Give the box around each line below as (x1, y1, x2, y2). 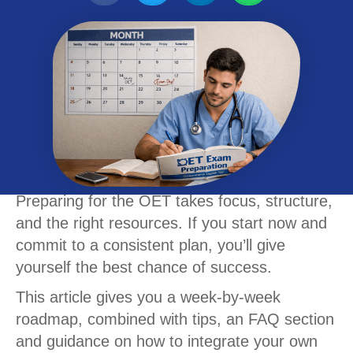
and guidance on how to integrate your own (16, 332, 318, 350)
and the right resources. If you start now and (16, 214, 327, 232)
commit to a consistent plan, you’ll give (16, 236, 285, 254)
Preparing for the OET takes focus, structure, (16, 191, 333, 210)
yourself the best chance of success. (16, 258, 277, 276)
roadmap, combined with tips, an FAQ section (16, 310, 334, 328)
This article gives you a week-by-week (16, 288, 281, 306)
